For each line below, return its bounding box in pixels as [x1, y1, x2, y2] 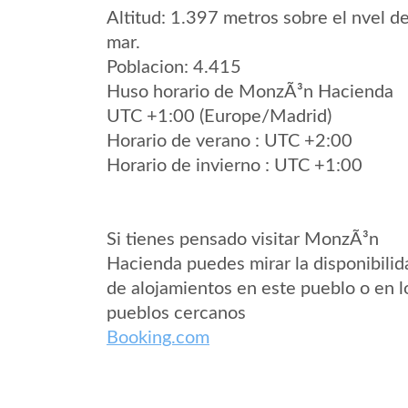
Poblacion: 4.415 [107, 58, 241, 76]
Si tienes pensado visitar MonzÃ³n [107, 230, 379, 249]
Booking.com [107, 329, 209, 347]
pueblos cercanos [107, 304, 246, 322]
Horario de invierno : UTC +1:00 [107, 157, 362, 175]
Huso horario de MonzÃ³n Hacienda [107, 83, 393, 101]
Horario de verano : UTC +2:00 [107, 132, 352, 150]
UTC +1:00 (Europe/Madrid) [107, 107, 331, 126]
